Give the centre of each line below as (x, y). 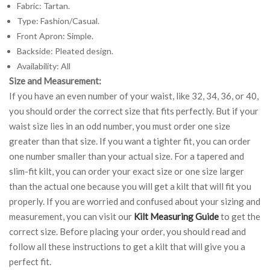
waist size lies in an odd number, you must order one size (120, 126)
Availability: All (43, 66)
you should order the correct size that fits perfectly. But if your (134, 111)
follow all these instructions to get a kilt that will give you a (127, 246)
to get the (240, 216)
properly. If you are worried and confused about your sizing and (135, 201)
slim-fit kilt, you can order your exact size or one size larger (127, 171)
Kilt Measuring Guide (176, 216)
